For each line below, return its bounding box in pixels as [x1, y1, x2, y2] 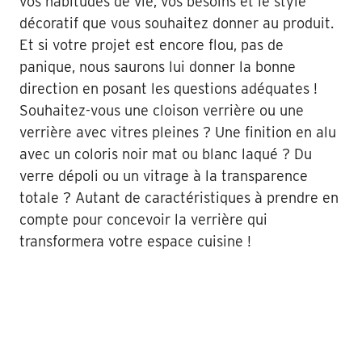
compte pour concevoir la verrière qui [19, 210, 267, 228]
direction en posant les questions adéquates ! [19, 79, 318, 97]
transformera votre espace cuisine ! [19, 232, 251, 250]
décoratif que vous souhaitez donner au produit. [19, 14, 334, 32]
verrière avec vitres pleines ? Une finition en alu [19, 123, 336, 141]
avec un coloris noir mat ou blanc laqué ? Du [19, 145, 312, 162]
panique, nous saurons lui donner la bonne [19, 57, 296, 75]
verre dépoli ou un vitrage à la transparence [19, 166, 308, 184]
